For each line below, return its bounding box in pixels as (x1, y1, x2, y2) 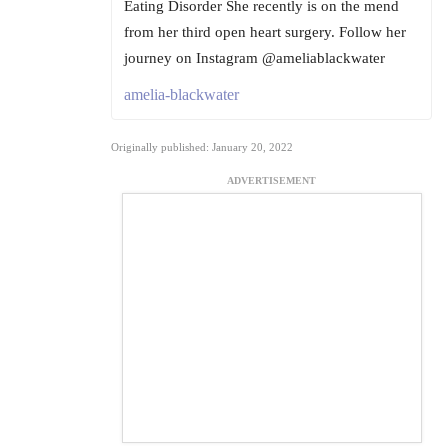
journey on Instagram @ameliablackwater (124, 50, 385, 67)
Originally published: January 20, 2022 (111, 141, 293, 154)
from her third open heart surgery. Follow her (124, 24, 406, 41)
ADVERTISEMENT (227, 175, 316, 187)
